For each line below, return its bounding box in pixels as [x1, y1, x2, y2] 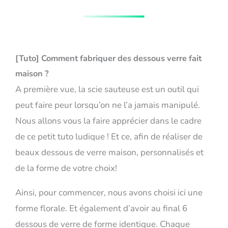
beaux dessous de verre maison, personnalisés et [15, 147, 204, 159]
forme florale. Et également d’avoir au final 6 [15, 203, 187, 215]
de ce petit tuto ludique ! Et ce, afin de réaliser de [15, 131, 203, 143]
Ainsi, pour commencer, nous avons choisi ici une [15, 187, 203, 199]
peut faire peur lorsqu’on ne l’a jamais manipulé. [15, 99, 200, 111]
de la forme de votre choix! [15, 162, 117, 175]
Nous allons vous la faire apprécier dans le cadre [15, 115, 202, 127]
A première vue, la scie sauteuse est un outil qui [15, 83, 199, 96]
